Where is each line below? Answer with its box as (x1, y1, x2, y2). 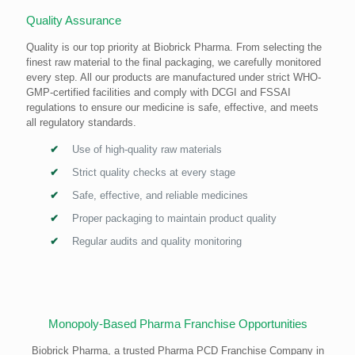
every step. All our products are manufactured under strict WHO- (26, 71, 321, 83)
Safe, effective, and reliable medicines (72, 189, 248, 201)
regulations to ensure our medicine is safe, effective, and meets (26, 101, 319, 113)
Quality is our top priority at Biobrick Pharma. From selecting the (26, 40, 322, 53)
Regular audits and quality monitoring (72, 235, 242, 247)
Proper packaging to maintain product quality (72, 212, 277, 224)
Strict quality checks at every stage (72, 166, 235, 178)
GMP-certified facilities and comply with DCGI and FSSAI (26, 86, 291, 98)
